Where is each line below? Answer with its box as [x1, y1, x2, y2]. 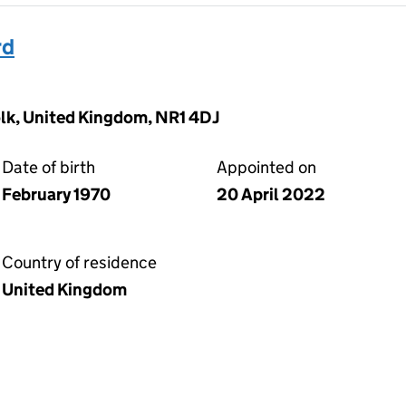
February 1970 [2, 184, 111, 205]
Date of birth [2, 157, 95, 178]
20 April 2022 [217, 184, 325, 205]
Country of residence [2, 252, 157, 273]
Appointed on [217, 157, 316, 178]
